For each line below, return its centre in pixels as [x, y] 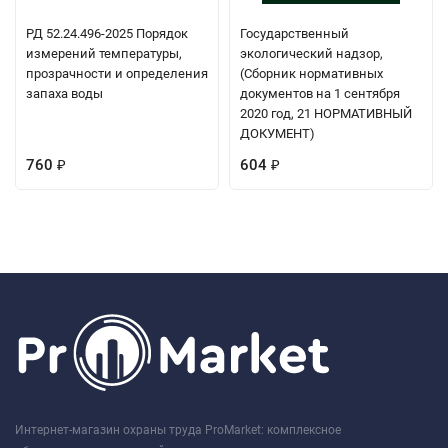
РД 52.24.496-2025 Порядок [107, 33]
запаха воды [64, 93]
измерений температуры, [104, 53]
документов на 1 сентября [320, 93]
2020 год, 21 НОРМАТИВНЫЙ [326, 113]
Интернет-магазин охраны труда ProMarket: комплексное [178, 429]
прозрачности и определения [117, 73]
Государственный [294, 33]
